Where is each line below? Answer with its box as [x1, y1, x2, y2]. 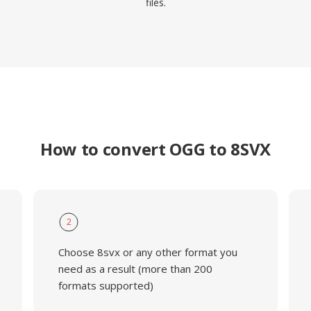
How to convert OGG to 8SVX [40, 137, 271, 160]
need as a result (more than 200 [58, 262, 212, 276]
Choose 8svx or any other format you [58, 245, 237, 259]
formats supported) [58, 278, 153, 292]
